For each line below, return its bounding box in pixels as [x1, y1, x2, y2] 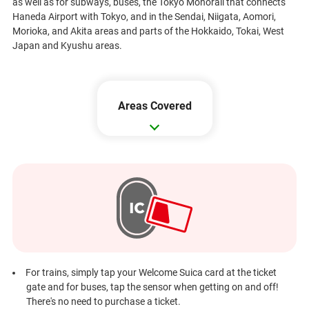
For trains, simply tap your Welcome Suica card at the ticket [25, 266, 277, 278]
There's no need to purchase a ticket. [26, 295, 181, 307]
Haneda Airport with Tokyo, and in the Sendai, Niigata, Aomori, [12, 11, 276, 23]
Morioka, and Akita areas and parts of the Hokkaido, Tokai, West [12, 26, 284, 37]
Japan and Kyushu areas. [12, 40, 122, 52]
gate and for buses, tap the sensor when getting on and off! [26, 281, 279, 292]
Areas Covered [117, 99, 192, 113]
